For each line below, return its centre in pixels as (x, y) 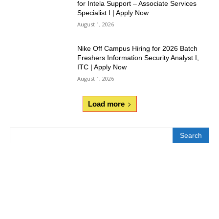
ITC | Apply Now (102, 67)
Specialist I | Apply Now (113, 12)
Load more (106, 104)
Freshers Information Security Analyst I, (138, 58)
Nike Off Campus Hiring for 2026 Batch (138, 49)
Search (191, 136)
